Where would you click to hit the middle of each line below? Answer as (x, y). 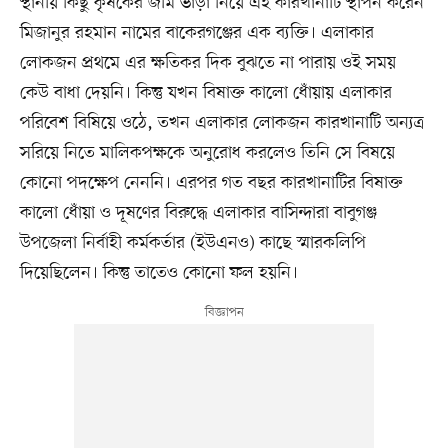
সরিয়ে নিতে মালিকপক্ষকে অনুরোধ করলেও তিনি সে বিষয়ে (207, 153)
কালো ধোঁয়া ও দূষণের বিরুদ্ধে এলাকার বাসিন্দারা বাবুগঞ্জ (198, 213)
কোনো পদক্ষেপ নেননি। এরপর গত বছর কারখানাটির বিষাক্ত (211, 183)
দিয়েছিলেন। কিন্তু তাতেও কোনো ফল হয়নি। (158, 273)
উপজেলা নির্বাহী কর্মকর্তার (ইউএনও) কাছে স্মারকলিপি (192, 243)
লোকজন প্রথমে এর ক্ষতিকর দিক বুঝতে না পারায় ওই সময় (207, 63)
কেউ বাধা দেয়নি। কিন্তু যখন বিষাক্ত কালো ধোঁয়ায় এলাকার (205, 93)
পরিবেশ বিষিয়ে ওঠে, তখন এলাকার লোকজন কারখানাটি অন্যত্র (221, 123)
